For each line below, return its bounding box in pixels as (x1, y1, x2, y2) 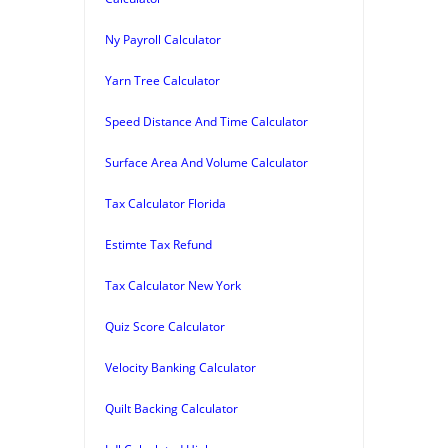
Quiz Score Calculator (105, 317, 225, 335)
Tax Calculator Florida (105, 194, 226, 212)
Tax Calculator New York (105, 276, 241, 294)
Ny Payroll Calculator (105, 30, 221, 48)
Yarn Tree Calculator (105, 71, 220, 89)
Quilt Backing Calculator (105, 399, 238, 417)
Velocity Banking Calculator (105, 358, 256, 376)
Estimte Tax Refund (105, 235, 212, 253)
